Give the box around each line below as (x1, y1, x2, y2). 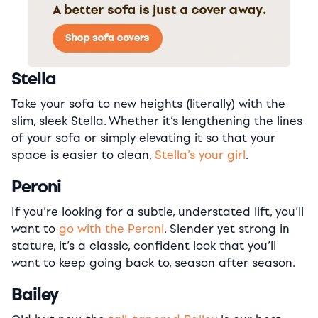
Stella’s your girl (155, 148, 246, 162)
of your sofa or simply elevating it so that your (11, 131, 275, 145)
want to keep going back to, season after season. (11, 256, 295, 270)
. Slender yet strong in (164, 221, 290, 236)
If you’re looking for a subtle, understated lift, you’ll (11, 204, 304, 219)
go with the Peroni (59, 221, 164, 236)
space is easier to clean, (11, 148, 155, 162)
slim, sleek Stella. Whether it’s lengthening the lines (11, 114, 302, 128)
